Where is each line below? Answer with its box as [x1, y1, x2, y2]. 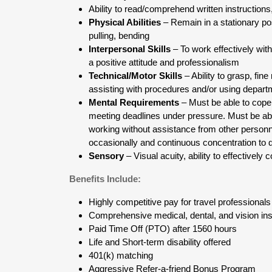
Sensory [89, 151, 124, 161]
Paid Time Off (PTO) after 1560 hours [89, 223, 237, 234]
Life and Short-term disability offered [89, 237, 231, 247]
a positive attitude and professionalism [89, 57, 239, 67]
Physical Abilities [89, 17, 163, 27]
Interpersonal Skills [89, 44, 173, 54]
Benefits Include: [69, 174, 141, 184]
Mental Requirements [89, 97, 179, 107]
